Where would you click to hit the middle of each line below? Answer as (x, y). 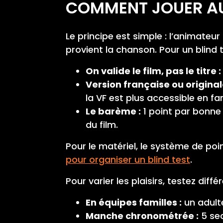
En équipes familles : (134, 202)
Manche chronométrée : (142, 216)
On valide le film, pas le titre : (153, 71)
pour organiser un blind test (128, 159)
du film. (102, 124)
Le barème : (113, 111)
